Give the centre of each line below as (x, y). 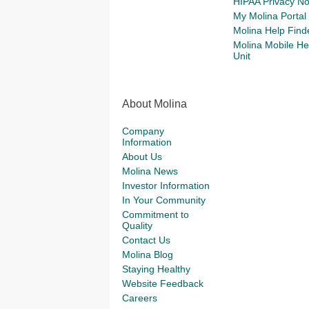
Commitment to (156, 215)
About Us (142, 157)
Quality (137, 226)
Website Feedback (163, 283)
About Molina (154, 104)
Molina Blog (148, 255)
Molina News (150, 171)
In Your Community (164, 200)
